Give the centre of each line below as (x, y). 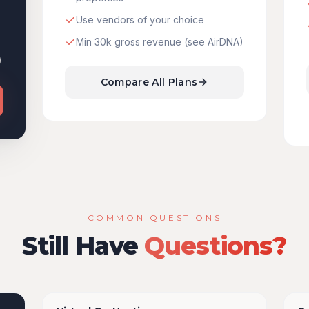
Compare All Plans (149, 82)
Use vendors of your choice (140, 20)
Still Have (83, 246)
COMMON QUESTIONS (154, 218)
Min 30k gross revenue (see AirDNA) (160, 42)
